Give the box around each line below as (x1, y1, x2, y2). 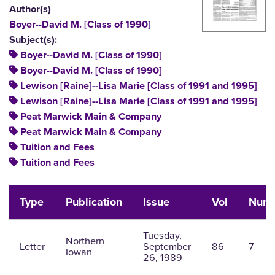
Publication (65, 195, 122, 209)
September (142, 239, 191, 254)
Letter (19, 239, 45, 254)
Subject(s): (9, 34, 57, 47)
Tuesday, (142, 228, 182, 242)
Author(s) (9, 3, 51, 16)
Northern (65, 233, 104, 248)
